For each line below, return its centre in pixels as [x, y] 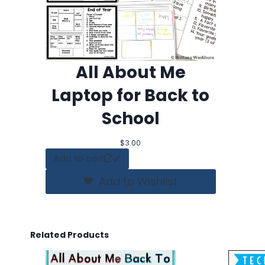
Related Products [70, 235]
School [130, 119]
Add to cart [78, 158]
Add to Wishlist [138, 181]
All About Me [130, 73]
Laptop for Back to [131, 96]
